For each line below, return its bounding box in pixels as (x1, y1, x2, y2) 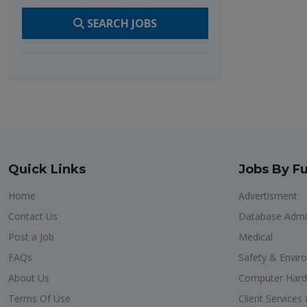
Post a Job (8, 230, 54, 243)
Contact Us (8, 210, 58, 223)
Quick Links (8, 162, 86, 177)
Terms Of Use (8, 292, 71, 305)
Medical (238, 230, 273, 243)
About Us (8, 271, 49, 284)
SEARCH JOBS (84, 16, 157, 31)
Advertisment (238, 189, 297, 202)
